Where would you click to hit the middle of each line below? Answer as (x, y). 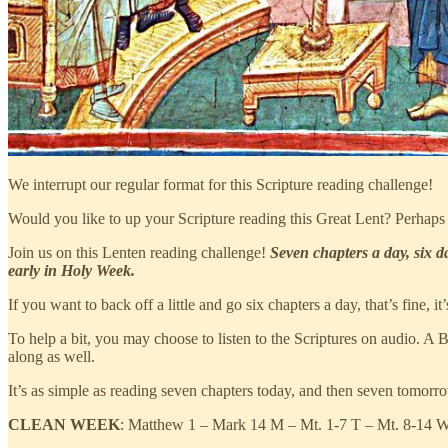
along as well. (51, 357)
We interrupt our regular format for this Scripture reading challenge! (220, 185)
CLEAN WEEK (64, 425)
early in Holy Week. (71, 271)
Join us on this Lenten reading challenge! (139, 253)
